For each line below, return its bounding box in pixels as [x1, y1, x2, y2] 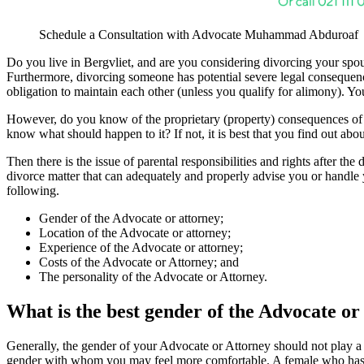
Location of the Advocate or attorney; [39, 226, 231, 240]
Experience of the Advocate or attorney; [39, 240, 243, 255]
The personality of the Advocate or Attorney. [39, 270, 267, 284]
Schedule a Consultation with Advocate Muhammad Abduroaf [39, 28, 358, 42]
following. [6, 184, 59, 198]
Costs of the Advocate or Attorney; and [39, 255, 239, 270]
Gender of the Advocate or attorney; [39, 211, 223, 226]
